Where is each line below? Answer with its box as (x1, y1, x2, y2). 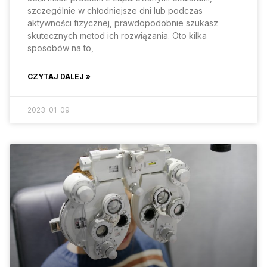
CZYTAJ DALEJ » (27, 72, 91, 81)
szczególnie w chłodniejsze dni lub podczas (27, 5, 203, 15)
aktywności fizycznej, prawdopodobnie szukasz (27, 17, 218, 28)
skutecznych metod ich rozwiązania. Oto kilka (27, 30, 207, 41)
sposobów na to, (27, 42, 94, 53)
